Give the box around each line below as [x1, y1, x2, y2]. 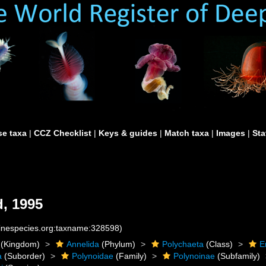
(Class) [204, 239, 233, 249]
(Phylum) [99, 239, 136, 249]
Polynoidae [72, 251, 114, 261]
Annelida [66, 239, 100, 249]
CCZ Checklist [34, 128, 91, 138]
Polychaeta [162, 239, 204, 249]
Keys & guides [99, 128, 157, 138]
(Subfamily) [215, 251, 261, 261]
